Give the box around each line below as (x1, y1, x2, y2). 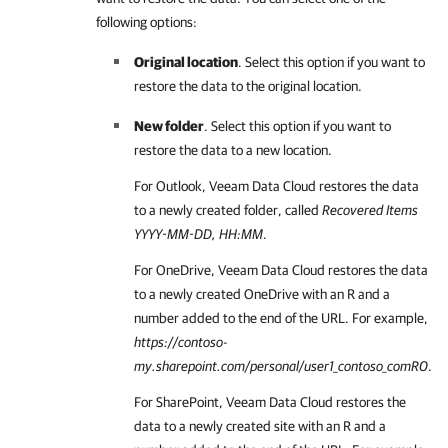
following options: (96, 14, 197, 30)
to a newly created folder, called (134, 202, 322, 218)
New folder (134, 118, 204, 134)
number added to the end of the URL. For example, (134, 310, 428, 326)
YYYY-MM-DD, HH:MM (134, 226, 263, 242)
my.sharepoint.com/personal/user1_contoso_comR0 (134, 358, 428, 374)
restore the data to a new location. (134, 142, 332, 158)
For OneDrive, (134, 262, 218, 278)
